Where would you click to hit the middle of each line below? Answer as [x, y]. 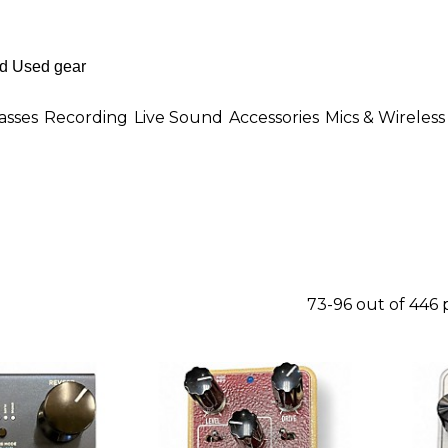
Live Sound [178, 117]
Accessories [274, 117]
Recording [86, 117]
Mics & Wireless [385, 117]
